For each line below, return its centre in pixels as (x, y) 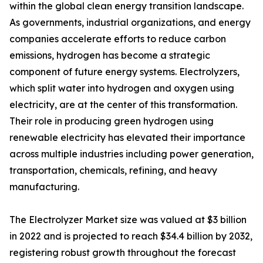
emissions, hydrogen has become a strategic (110, 55)
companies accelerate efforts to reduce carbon (118, 39)
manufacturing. (44, 187)
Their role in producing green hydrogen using (112, 121)
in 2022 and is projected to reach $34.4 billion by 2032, (131, 236)
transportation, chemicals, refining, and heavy (113, 171)
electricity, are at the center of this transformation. (123, 105)
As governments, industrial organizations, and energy (130, 23)
